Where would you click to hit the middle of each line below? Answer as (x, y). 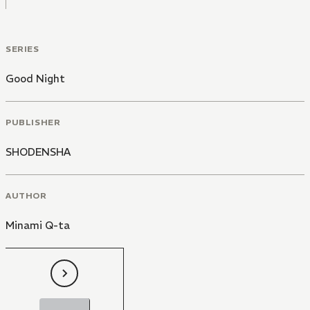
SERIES (22, 49)
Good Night (35, 79)
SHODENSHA (38, 152)
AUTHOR (26, 195)
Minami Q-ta (38, 225)
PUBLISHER (33, 122)
